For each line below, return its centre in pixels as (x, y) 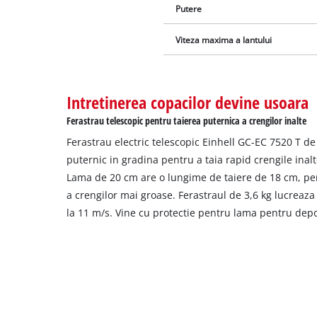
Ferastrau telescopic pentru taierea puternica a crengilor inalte (187, 121)
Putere (189, 8)
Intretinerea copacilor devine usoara (188, 102)
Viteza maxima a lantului (224, 40)
